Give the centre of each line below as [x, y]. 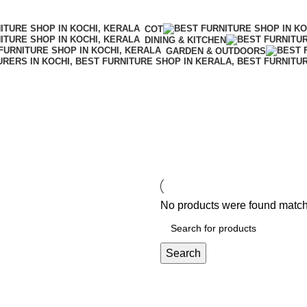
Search [183, 253]
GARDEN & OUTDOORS [216, 51]
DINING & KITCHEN [185, 40]
